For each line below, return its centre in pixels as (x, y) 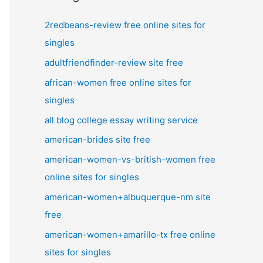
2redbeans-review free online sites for (125, 25)
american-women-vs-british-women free (130, 159)
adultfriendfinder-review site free (114, 63)
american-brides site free (97, 140)
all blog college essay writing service (121, 120)
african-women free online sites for (118, 82)
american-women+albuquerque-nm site (128, 197)
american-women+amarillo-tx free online (130, 234)
